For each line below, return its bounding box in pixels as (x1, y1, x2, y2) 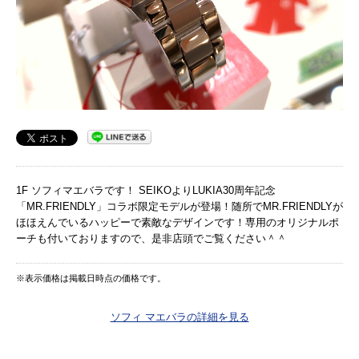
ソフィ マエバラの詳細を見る (110, 311, 249, 324)
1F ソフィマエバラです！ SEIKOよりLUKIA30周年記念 (16, 184, 276, 197)
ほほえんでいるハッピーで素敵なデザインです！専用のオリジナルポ (16, 216, 339, 229)
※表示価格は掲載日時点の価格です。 (16, 273, 166, 284)
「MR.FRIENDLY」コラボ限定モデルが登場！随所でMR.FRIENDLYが (16, 200, 343, 213)
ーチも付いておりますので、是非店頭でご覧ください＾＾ (16, 232, 287, 245)
